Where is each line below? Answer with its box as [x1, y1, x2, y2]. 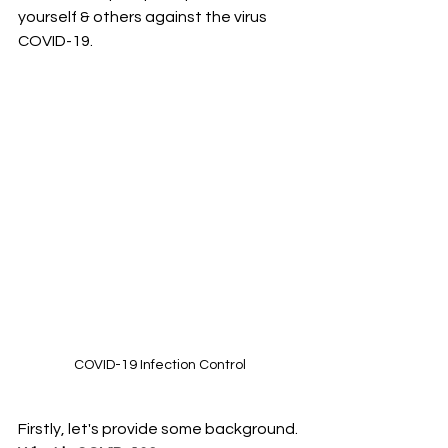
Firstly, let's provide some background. [18, 420, 301, 437]
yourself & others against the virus [18, 9, 270, 25]
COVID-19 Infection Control [74, 357, 246, 372]
